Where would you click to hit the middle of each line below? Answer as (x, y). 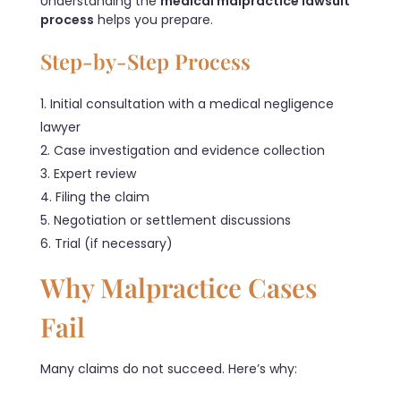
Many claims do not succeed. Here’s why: (169, 368)
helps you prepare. (154, 19)
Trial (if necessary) (114, 243)
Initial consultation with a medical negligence (192, 103)
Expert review (95, 173)
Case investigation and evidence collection (189, 150)
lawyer (60, 127)
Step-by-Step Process (145, 60)
